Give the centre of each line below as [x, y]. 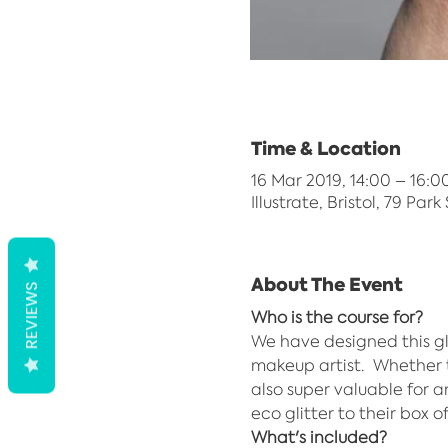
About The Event [326, 284]
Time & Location [325, 148]
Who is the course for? [336, 317]
